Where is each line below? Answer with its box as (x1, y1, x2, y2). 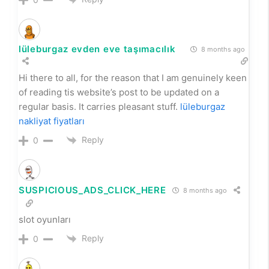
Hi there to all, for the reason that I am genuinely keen (19, 71, 247, 83)
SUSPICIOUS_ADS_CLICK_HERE (19, 184, 166, 196)
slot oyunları (19, 213, 71, 225)
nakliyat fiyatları (19, 115, 85, 127)
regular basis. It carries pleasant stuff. (19, 100, 180, 112)
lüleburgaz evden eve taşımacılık (19, 43, 176, 55)
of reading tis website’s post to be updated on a (19, 86, 219, 98)
